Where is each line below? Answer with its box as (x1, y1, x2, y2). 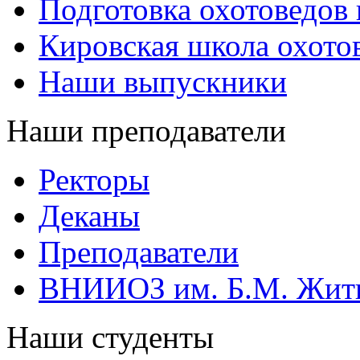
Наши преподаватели (6, 113, 286, 148)
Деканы (39, 198, 140, 233)
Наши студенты (6, 320, 214, 354)
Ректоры (39, 162, 149, 197)
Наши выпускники (39, 64, 287, 99)
